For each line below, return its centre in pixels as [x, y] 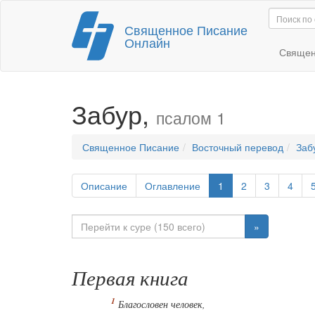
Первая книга [130, 277]
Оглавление [173, 186]
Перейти [105, 22]
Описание [104, 186]
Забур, [114, 114]
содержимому [118, 50]
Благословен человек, [162, 304]
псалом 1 [191, 117]
